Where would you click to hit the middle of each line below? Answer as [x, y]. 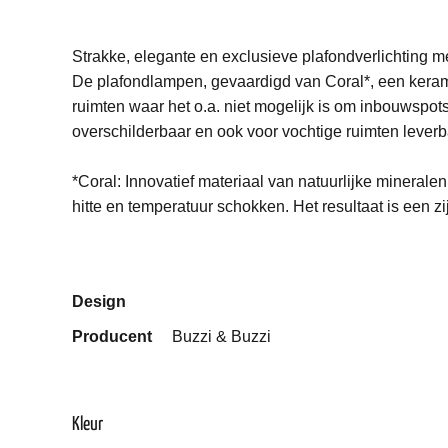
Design [99, 301]
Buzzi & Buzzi [221, 336]
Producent [112, 336]
